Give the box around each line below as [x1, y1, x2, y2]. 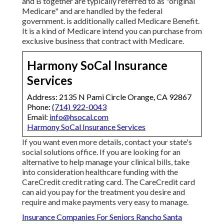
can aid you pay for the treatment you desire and [22, 187, 185, 197]
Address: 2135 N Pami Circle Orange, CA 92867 [27, 92, 191, 102]
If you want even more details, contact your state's [22, 137, 192, 147]
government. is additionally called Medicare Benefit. [22, 16, 199, 26]
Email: [27, 112, 49, 122]
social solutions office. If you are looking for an [22, 147, 180, 157]
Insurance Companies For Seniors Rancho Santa [22, 212, 182, 222]
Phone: [27, 102, 52, 112]
